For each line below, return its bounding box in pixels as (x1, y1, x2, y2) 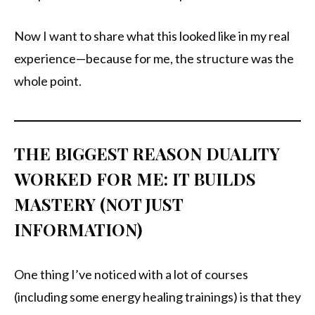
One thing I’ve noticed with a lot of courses (14, 266, 248, 283)
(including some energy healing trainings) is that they (14, 289, 301, 305)
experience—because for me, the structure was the (14, 51, 294, 67)
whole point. (14, 73, 82, 89)
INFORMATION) (14, 218, 142, 241)
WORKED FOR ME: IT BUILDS (14, 167, 256, 191)
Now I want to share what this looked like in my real (14, 28, 290, 44)
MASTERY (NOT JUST (14, 193, 183, 216)
